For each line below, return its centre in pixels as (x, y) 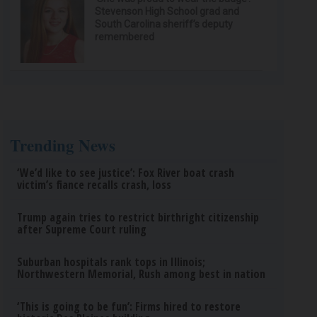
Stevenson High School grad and (167, 11)
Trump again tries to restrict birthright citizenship (138, 217)
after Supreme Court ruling (82, 229)
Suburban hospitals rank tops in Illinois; (111, 262)
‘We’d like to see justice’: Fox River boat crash (126, 173)
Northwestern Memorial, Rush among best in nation (142, 274)
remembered (125, 37)
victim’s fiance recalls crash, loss (94, 185)
